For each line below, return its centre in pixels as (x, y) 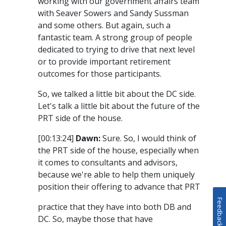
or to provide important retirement (104, 62)
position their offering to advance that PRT (119, 187)
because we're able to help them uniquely (116, 175)
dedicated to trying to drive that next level (116, 50)
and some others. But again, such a (104, 25)
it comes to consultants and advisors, (108, 163)
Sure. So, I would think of (148, 138)
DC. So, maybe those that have (95, 219)
